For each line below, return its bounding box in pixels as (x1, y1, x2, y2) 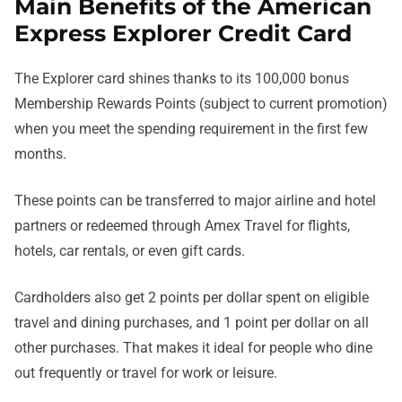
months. (14, 145, 70, 163)
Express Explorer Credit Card (14, 20, 352, 48)
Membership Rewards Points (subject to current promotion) (14, 95, 388, 113)
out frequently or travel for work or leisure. (14, 364, 277, 382)
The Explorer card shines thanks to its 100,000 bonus (14, 70, 349, 88)
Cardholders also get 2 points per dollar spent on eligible (14, 289, 369, 307)
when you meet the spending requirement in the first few (14, 120, 368, 138)
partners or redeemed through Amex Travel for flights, (14, 217, 350, 235)
